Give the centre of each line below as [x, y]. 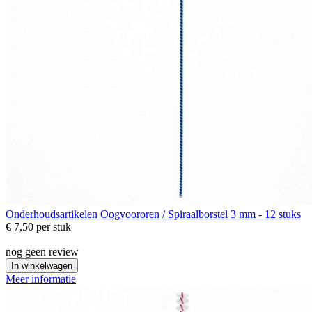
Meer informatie [41, 279]
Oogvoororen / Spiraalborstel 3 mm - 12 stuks [201, 214]
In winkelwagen [42, 266]
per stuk [54, 227]
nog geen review [42, 252]
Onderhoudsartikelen [53, 214]
